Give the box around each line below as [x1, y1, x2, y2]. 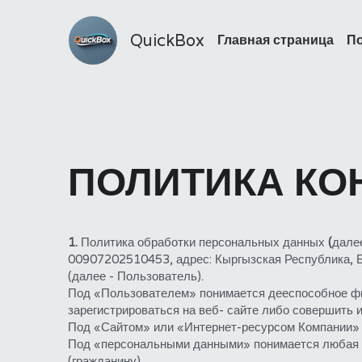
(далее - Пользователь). [67, 268, 204, 284]
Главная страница [217, 32, 334, 48]
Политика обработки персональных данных [80, 234, 328, 250]
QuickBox [129, 30, 204, 51]
